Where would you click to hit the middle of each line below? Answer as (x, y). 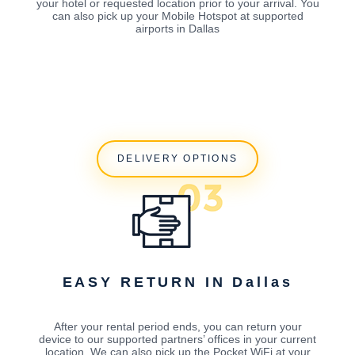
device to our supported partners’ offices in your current (177, 339)
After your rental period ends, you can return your (177, 326)
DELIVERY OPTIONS (177, 159)
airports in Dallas (177, 29)
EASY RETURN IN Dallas (177, 282)
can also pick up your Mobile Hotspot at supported (177, 16)
